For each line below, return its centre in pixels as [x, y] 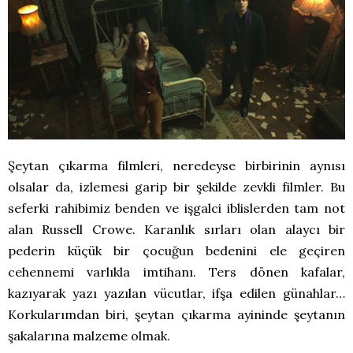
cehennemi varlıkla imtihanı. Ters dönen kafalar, [176, 272]
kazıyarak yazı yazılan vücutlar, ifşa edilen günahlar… [176, 294]
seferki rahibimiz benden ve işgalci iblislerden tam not [176, 208]
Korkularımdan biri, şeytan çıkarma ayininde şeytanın [176, 315]
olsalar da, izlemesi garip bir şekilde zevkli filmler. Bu [176, 187]
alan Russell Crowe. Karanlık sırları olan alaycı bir [176, 230]
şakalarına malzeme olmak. [89, 336]
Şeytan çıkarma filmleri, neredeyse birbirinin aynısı [176, 166]
